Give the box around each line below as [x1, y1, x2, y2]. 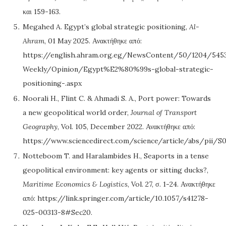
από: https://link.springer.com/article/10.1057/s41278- [23, 194, 208, 203]
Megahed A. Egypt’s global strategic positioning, [23, 22, 189, 32]
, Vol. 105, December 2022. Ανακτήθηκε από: [58, 122, 195, 132]
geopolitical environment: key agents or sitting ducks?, [23, 165, 208, 175]
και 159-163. [23, 7, 61, 17]
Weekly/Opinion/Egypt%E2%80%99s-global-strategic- [23, 65, 213, 74]
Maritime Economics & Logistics [23, 180, 128, 189]
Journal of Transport [131, 108, 197, 118]
